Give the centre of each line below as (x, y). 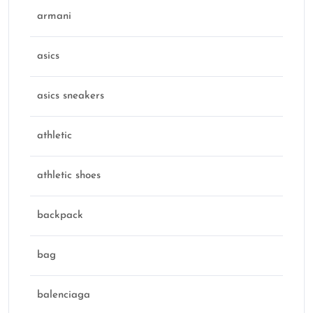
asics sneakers (71, 96)
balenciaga (64, 296)
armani (54, 17)
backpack (60, 216)
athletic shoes (69, 176)
